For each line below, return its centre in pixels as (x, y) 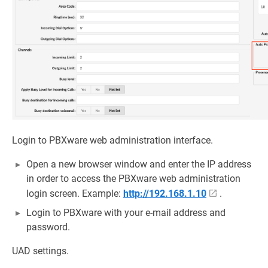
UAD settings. (40, 251)
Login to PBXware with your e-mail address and (126, 213)
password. (48, 227)
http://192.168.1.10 (165, 194)
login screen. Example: (75, 194)
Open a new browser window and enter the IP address (139, 165)
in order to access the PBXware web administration (133, 179)
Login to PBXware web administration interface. (112, 141)
